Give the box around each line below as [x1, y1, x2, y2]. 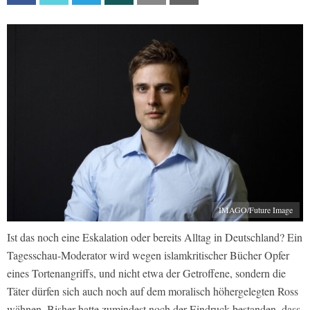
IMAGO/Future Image [219, 204, 293, 216]
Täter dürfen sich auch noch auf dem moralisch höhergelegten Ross [7, 284, 298, 299]
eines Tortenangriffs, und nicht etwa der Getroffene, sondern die [7, 266, 286, 281]
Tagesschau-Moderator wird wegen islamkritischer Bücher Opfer [7, 248, 289, 263]
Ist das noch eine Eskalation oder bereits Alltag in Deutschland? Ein [7, 230, 302, 245]
